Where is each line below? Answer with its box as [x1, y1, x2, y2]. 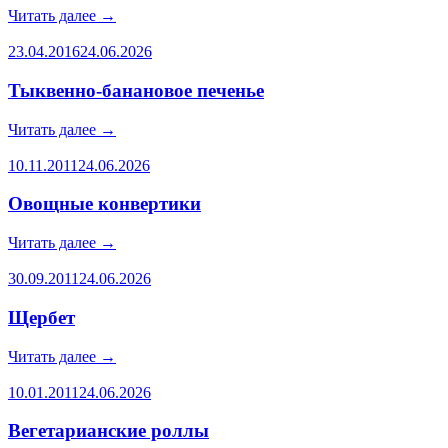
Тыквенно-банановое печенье [8, 79, 264, 101]
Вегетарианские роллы [8, 420, 209, 442]
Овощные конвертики [8, 193, 201, 215]
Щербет [8, 306, 75, 328]
